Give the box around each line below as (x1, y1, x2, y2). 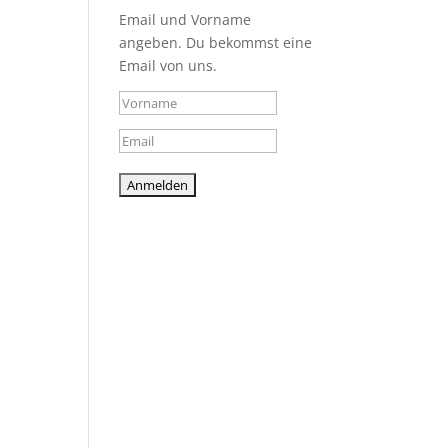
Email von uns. (119, 56, 218, 76)
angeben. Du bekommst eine (119, 33, 313, 53)
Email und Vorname (119, 10, 252, 30)
